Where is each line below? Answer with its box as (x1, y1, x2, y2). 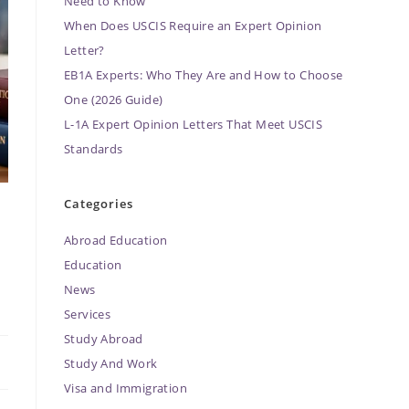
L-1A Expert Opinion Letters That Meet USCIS (64, 115, 323, 132)
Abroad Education (64, 231, 168, 248)
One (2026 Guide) (64, 90, 163, 108)
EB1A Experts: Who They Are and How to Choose (64, 66, 343, 83)
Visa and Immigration (64, 379, 187, 396)
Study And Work (64, 354, 158, 372)
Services (64, 305, 111, 322)
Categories (64, 194, 133, 212)
